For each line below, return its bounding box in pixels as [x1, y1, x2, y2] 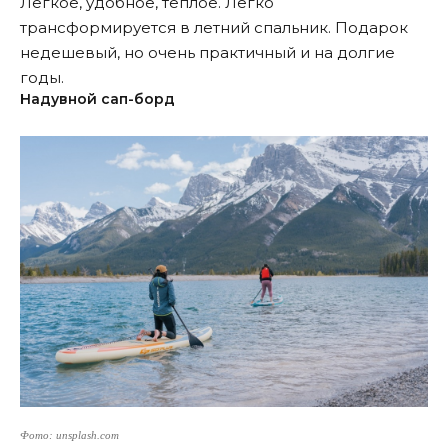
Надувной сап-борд [20, 90, 175, 109]
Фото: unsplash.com [20, 430, 119, 442]
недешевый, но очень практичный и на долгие [20, 43, 395, 63]
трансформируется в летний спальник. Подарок [20, 18, 408, 38]
